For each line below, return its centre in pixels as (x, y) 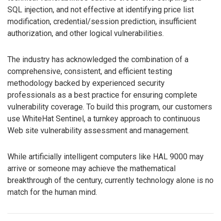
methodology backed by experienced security (86, 83)
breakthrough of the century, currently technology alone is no (110, 181)
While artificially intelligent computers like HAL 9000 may (106, 157)
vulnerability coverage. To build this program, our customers (110, 107)
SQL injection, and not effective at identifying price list (101, 10)
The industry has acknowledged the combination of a (98, 60)
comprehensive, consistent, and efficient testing (90, 72)
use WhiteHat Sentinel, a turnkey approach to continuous (104, 119)
